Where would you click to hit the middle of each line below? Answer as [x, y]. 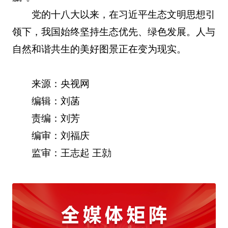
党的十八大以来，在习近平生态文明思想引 [124, 15]
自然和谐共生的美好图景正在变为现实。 [99, 49]
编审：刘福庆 [61, 136]
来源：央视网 [61, 84]
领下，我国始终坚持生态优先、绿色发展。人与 [113, 32]
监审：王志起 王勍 [72, 153]
